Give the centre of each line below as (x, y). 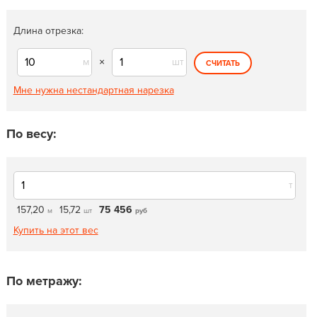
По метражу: (44, 281)
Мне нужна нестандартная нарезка (93, 90)
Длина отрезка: (48, 31)
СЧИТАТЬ (223, 63)
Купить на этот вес (56, 230)
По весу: (31, 134)
